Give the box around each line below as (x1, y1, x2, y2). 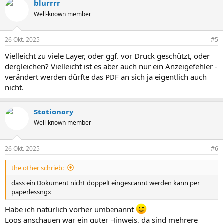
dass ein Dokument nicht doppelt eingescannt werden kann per (11, 178, 200, 187)
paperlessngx (11, 187, 51, 196)
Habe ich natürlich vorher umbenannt (5, 204, 136, 214)
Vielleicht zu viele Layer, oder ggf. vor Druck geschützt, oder (5, 51, 210, 61)
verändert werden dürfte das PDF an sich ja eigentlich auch (5, 72, 207, 82)
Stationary (34, 107, 74, 116)
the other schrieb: (11, 163, 64, 172)
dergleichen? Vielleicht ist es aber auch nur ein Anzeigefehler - (5, 61, 217, 71)
